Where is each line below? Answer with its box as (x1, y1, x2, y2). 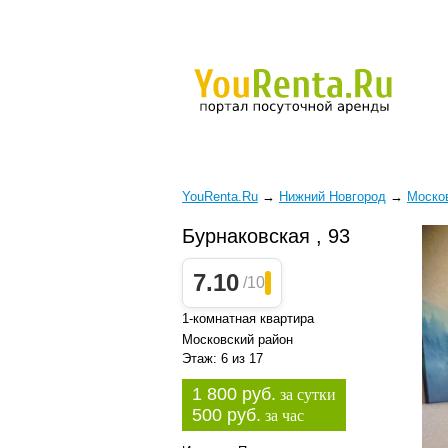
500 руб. (192, 405, 261, 425)
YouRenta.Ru (182, 189, 258, 204)
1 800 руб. (192, 384, 276, 404)
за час (261, 407, 304, 424)
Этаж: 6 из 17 (182, 351, 263, 366)
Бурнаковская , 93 (182, 225, 350, 247)
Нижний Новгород (279, 189, 386, 204)
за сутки (276, 386, 336, 403)
